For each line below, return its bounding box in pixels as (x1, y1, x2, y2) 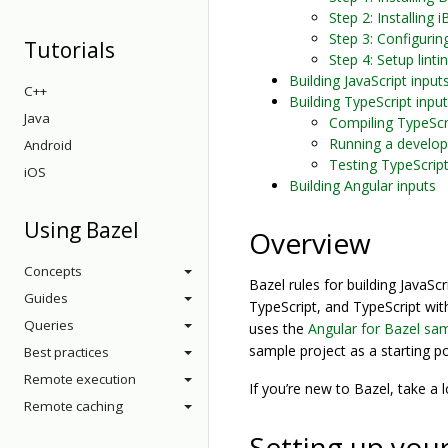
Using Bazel (24, 216, 139, 244)
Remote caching (24, 397, 123, 415)
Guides (24, 289, 68, 307)
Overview (249, 224, 371, 262)
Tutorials (24, 36, 115, 64)
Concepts (24, 262, 82, 280)
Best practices (24, 343, 109, 361)
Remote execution (24, 370, 136, 388)
